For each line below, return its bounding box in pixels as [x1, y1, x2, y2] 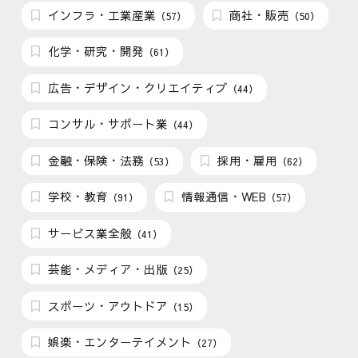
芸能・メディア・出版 [45, 261, 169, 278]
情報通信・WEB [178, 189, 267, 205]
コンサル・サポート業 [45, 116, 169, 133]
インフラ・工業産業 [45, 6, 157, 23]
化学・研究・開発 [45, 43, 145, 60]
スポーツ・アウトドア [45, 297, 169, 314]
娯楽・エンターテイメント [45, 334, 193, 351]
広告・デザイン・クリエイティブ [45, 79, 229, 96]
